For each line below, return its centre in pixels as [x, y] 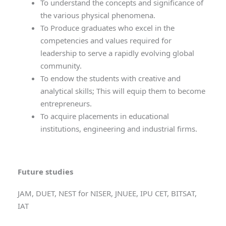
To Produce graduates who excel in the [107, 28]
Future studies [45, 171]
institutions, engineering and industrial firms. [119, 129]
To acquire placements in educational [105, 116]
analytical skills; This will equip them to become [123, 91]
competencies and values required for [106, 40]
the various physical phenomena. [98, 15]
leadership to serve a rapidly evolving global [117, 53]
